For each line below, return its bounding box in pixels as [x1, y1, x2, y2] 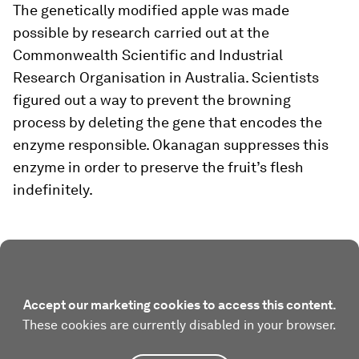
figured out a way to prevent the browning [13, 91, 291, 108]
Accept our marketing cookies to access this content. [22, 297, 337, 313]
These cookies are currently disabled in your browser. [22, 317, 337, 333]
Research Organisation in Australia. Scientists [13, 69, 319, 86]
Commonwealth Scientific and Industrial [13, 46, 283, 63]
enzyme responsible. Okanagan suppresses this [13, 136, 329, 153]
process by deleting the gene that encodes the [13, 114, 322, 131]
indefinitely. [13, 181, 93, 198]
